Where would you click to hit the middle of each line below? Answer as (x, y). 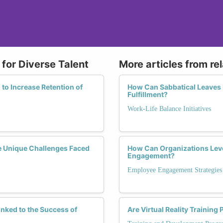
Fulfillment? (148, 94)
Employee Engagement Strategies (175, 170)
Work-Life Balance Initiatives (169, 109)
